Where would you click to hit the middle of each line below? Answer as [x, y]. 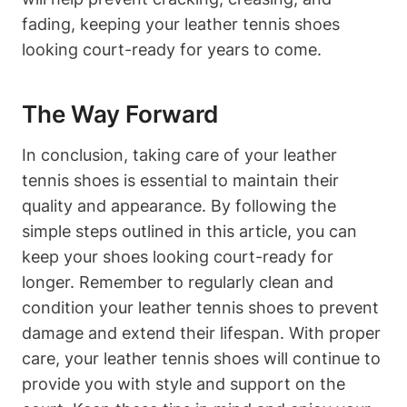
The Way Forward [120, 114]
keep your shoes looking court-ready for [178, 257]
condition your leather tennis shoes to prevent [200, 308]
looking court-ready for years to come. [172, 50]
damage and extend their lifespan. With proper [201, 333]
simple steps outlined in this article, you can [189, 231]
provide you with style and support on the [184, 384]
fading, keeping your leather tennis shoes [181, 24]
